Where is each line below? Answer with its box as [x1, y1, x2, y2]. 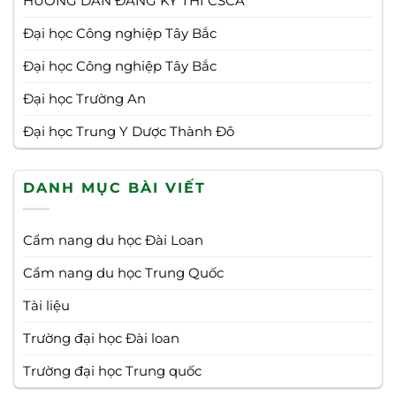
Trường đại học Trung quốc [22, 362, 202, 380]
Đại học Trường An [22, 90, 146, 108]
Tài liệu [22, 297, 70, 315]
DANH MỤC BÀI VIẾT [22, 179, 206, 196]
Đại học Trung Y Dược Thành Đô [22, 123, 234, 141]
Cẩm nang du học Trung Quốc [22, 264, 224, 282]
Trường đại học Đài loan [22, 330, 179, 347]
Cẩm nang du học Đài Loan [22, 232, 203, 249]
